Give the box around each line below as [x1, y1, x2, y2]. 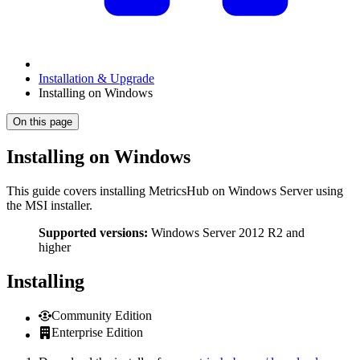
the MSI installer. [6, 198, 92, 212]
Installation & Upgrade [39, 72, 154, 85]
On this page [13, 116, 72, 128]
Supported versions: [39, 225, 148, 239]
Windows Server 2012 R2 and [148, 225, 305, 239]
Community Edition [51, 308, 152, 322]
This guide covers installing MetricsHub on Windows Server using [6, 183, 343, 198]
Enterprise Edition [51, 325, 143, 339]
